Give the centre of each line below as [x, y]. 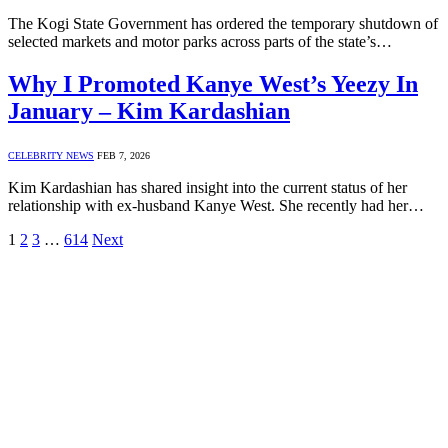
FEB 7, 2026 [123, 156]
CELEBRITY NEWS [51, 156]
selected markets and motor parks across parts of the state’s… [200, 42]
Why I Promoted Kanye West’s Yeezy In [213, 84]
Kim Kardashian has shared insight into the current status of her [207, 188]
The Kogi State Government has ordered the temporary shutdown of [223, 24]
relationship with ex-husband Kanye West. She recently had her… [216, 206]
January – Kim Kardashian [149, 111]
